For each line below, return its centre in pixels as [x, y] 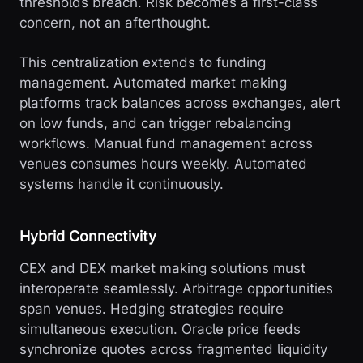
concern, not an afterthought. [115, 23]
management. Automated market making [153, 83]
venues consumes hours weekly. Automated [163, 164]
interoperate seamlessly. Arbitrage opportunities [176, 289]
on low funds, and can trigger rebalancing [155, 124]
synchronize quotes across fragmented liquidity [173, 350]
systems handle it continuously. [122, 184]
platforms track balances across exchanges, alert [180, 103]
